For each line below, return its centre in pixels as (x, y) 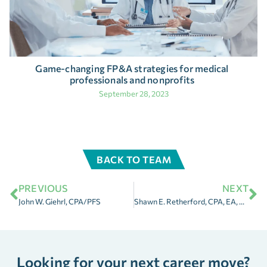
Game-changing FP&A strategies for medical (132, 68)
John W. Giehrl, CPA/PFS (60, 201)
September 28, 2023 (133, 93)
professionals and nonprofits (132, 79)
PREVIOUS (43, 188)
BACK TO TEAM (133, 159)
